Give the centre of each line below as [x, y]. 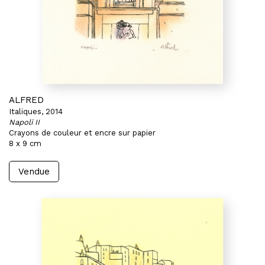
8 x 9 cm [25, 143]
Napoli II [24, 122]
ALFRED [26, 100]
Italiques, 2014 [36, 112]
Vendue [34, 172]
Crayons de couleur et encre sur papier [82, 133]
